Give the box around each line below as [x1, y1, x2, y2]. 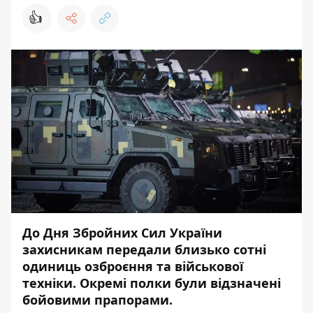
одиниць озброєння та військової [22, 258, 243, 275]
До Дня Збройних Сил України [22, 224, 222, 241]
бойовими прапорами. [22, 291, 173, 308]
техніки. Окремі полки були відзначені [22, 275, 281, 291]
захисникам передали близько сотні [22, 241, 266, 258]
